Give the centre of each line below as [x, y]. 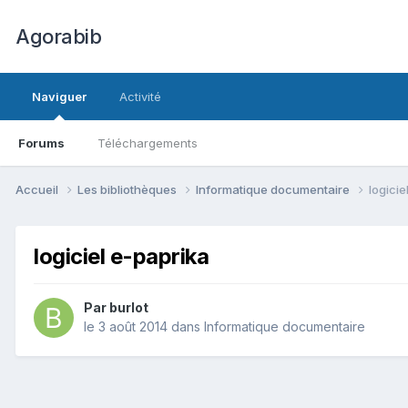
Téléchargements [148, 143]
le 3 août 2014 [126, 327]
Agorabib [58, 36]
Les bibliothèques [128, 189]
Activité [140, 97]
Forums [41, 143]
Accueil [38, 189]
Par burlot [116, 308]
